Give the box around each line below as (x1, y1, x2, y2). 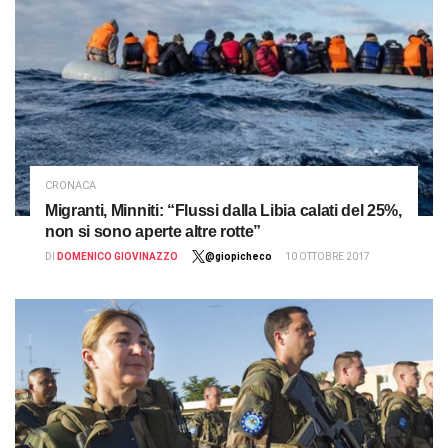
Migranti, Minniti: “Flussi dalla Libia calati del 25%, (45, 201, 402, 219)
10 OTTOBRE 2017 (285, 250, 370, 262)
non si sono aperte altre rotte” (45, 222, 262, 240)
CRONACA (45, 178, 96, 192)
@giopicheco (205, 250, 272, 262)
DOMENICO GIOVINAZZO (57, 250, 178, 262)
